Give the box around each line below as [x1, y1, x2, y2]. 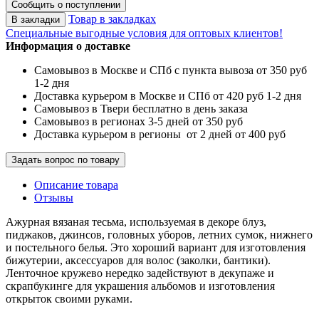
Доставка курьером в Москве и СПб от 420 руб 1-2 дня [34, 89, 301, 102]
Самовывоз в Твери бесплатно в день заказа [34, 102, 248, 115]
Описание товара [34, 178, 118, 191]
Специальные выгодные [6, 26, 125, 39]
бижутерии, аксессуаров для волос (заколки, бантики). [6, 253, 271, 266]
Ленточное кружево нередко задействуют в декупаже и [6, 266, 274, 279]
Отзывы [34, 191, 73, 204]
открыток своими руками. [6, 292, 132, 305]
